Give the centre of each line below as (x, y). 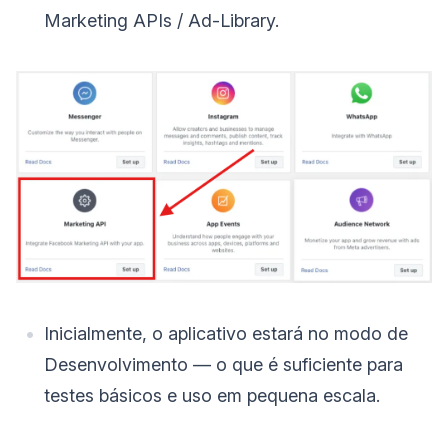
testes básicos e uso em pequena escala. (212, 395)
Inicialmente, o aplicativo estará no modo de (226, 333)
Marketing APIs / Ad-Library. (161, 21)
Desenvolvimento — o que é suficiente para (223, 364)
